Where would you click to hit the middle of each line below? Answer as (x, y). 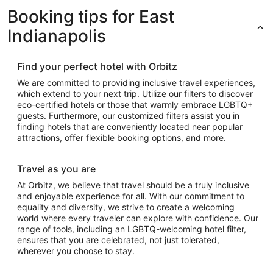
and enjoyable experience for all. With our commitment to (131, 196)
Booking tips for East (91, 17)
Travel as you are (56, 169)
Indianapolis (57, 36)
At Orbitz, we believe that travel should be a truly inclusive (133, 185)
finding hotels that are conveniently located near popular (130, 127)
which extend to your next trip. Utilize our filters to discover (135, 94)
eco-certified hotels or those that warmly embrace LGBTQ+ (135, 105)
